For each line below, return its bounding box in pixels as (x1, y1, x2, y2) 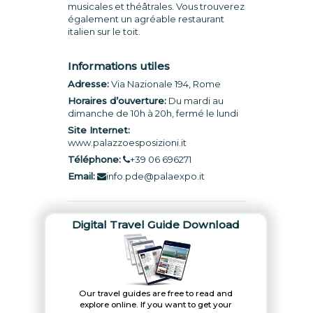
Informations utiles (67, 59, 170, 73)
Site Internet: (67, 124, 130, 136)
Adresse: (67, 78, 109, 89)
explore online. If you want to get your (80, 300, 233, 310)
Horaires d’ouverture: (67, 95, 166, 106)
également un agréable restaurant (67, 13, 224, 24)
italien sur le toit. (67, 26, 140, 37)
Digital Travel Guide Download (72, 218, 240, 231)
